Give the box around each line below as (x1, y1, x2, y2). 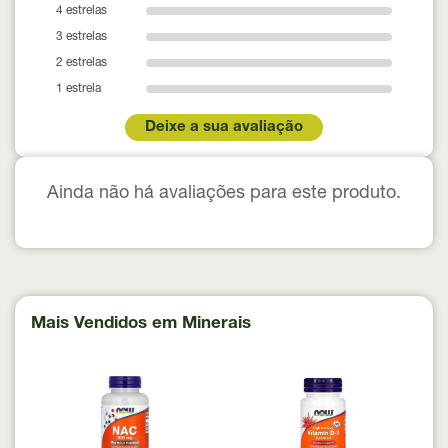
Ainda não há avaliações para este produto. (47, 184, 401, 203)
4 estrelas (56, 4, 107, 17)
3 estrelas (56, 30, 107, 43)
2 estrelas (56, 56, 107, 69)
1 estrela (56, 82, 101, 95)
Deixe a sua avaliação (145, 119, 303, 135)
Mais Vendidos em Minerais (31, 315, 251, 333)
